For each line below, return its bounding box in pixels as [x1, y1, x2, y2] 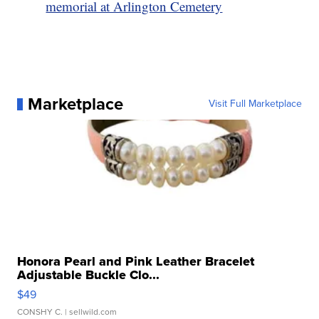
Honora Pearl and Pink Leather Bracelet [17, 252, 255, 271]
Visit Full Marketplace [208, 96, 302, 112]
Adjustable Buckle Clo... [17, 266, 160, 285]
